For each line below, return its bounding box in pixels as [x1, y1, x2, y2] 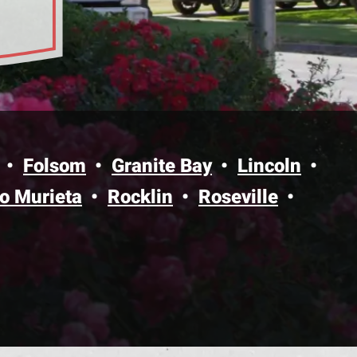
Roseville [198, 185, 278, 208]
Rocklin [108, 185, 173, 208]
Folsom [23, 154, 86, 177]
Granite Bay [112, 154, 212, 177]
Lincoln [237, 154, 301, 177]
